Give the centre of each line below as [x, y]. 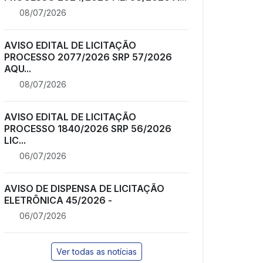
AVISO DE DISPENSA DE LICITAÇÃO [84, 188]
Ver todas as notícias [96, 251]
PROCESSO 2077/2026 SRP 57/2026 [88, 57]
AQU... [18, 68]
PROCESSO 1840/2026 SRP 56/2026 [88, 128]
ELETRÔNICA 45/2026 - [58, 200]
